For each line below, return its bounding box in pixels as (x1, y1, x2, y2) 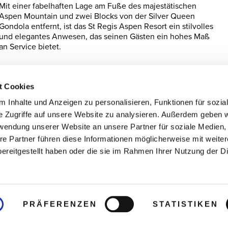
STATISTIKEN (153, 199, 219, 208)
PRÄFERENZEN (22, 199, 97, 208)
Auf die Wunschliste (11, 76, 84, 87)
